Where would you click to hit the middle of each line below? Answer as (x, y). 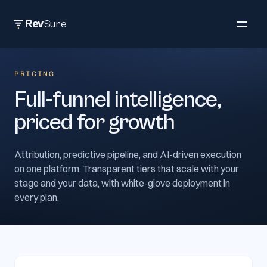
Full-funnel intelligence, (118, 100)
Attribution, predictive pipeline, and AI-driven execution (128, 154)
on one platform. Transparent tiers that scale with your (127, 169)
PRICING (35, 74)
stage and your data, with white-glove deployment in (122, 183)
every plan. (37, 197)
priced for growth (95, 123)
